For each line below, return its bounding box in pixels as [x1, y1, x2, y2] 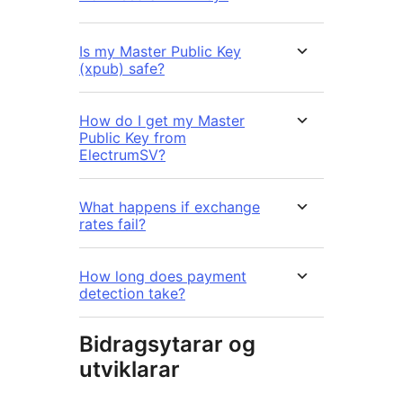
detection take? [79, 284, 185, 303]
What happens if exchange [79, 198, 260, 217]
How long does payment [79, 267, 246, 286]
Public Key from [79, 129, 186, 148]
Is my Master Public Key [79, 42, 241, 61]
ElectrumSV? [79, 146, 166, 165]
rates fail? [79, 215, 146, 234]
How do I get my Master [79, 112, 245, 130]
